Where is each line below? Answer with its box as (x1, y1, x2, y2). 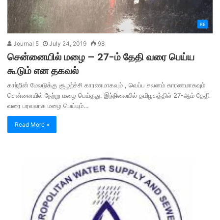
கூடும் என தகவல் (7, 64, 79, 78)
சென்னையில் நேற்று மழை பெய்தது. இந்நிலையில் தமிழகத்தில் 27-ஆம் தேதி (7, 91, 210, 100)
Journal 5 (12, 40, 39, 48)
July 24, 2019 (49, 40, 86, 48)
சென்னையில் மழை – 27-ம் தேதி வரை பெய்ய (7, 50, 194, 64)
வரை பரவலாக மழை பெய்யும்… (7, 102, 89, 110)
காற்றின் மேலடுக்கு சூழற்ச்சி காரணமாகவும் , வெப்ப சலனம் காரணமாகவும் (7, 81, 205, 89)
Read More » (15, 121, 49, 129)
